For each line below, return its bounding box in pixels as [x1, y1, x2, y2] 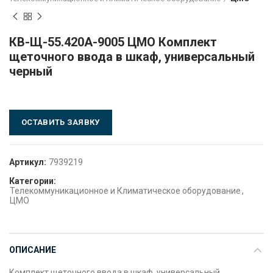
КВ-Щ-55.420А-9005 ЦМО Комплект [9, 34, 217, 49]
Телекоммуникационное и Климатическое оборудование [10, 185, 241, 196]
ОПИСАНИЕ [9, 244, 56, 255]
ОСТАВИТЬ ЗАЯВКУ [21, 117, 100, 127]
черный [9, 63, 52, 79]
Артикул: [9, 157, 48, 167]
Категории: [9, 175, 56, 186]
